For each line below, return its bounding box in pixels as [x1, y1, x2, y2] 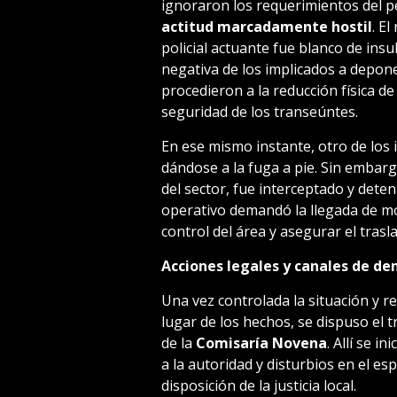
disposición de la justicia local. [160, 375, 356, 395]
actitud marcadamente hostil [160, 16, 372, 36]
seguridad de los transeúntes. [160, 101, 358, 121]
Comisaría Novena [195, 332, 327, 353]
